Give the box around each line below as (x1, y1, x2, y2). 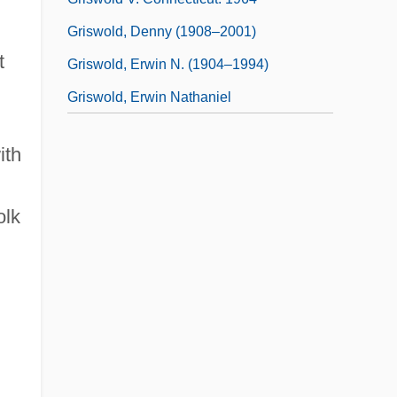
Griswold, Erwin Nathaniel (67, 89, 231, 105)
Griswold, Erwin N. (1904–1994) (67, 56, 269, 72)
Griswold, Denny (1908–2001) (67, 23, 256, 39)
